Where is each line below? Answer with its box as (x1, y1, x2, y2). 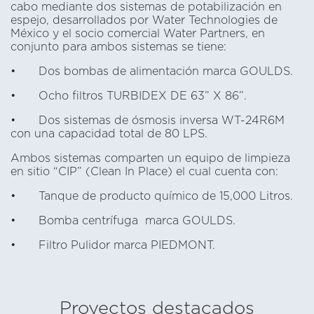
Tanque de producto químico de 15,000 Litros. (39, 191, 293, 202)
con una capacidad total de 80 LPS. (11, 128, 207, 139)
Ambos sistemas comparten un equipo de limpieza (11, 153, 290, 164)
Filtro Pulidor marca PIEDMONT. (39, 240, 215, 251)
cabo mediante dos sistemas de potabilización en (11, 1, 282, 13)
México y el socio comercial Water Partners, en (11, 28, 265, 39)
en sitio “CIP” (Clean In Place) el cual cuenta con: (11, 166, 278, 177)
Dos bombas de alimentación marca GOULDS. (39, 66, 293, 77)
